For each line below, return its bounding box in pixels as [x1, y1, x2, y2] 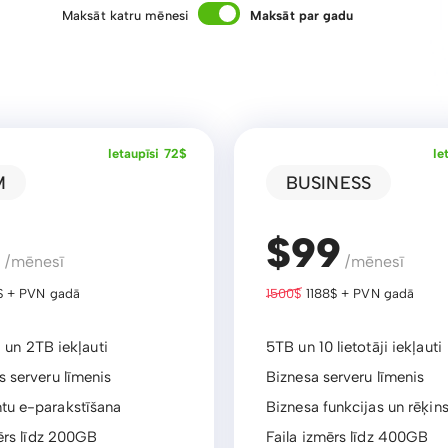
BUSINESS [286, 171, 371, 194]
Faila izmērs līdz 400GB [266, 428, 429, 446]
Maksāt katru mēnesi [62, 8, 188, 23]
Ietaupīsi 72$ [107, 146, 187, 161]
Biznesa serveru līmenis [266, 368, 425, 386]
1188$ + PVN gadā [301, 286, 415, 301]
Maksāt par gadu [250, 8, 354, 23]
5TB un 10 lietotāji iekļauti [266, 338, 442, 356]
